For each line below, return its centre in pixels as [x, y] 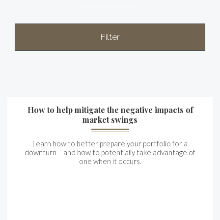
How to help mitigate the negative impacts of [110, 110]
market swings [110, 120]
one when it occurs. [110, 161]
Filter [110, 37]
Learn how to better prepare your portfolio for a [110, 143]
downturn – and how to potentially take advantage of [110, 152]
